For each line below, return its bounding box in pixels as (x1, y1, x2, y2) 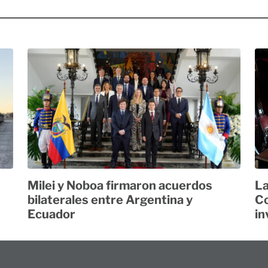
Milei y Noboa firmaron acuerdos (28, 178, 212, 193)
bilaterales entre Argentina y (28, 192, 193, 207)
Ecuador (28, 206, 75, 221)
